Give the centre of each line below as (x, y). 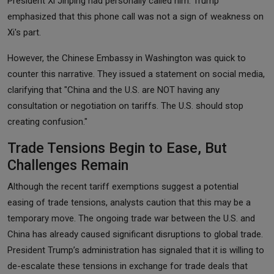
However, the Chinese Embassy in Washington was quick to (127, 58)
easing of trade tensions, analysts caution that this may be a (129, 203)
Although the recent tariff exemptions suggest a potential (123, 187)
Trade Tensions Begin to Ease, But (117, 148)
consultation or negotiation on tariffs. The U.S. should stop (125, 106)
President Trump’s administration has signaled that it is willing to (136, 250)
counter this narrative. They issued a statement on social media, (136, 74)
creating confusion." (47, 122)
